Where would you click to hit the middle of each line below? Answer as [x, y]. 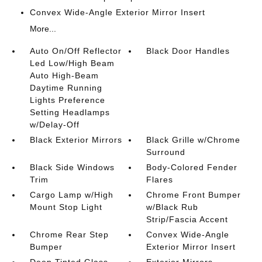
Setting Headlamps [70, 113]
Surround [166, 152]
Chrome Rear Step [69, 235]
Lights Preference [67, 100]
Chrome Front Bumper [194, 195]
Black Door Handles [188, 51]
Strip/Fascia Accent [187, 220]
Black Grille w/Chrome [194, 140]
